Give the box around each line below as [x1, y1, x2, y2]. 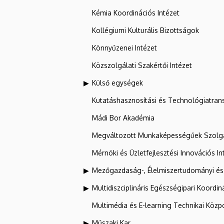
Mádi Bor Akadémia [92, 113, 154, 122]
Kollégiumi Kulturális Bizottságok [92, 25, 199, 34]
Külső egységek [92, 78, 143, 87]
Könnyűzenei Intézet [92, 43, 157, 52]
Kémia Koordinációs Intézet [92, 8, 179, 17]
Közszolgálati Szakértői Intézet [92, 60, 192, 69]
